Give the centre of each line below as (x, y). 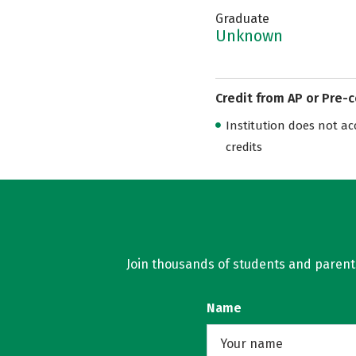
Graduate (242, 19)
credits (244, 147)
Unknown (249, 36)
